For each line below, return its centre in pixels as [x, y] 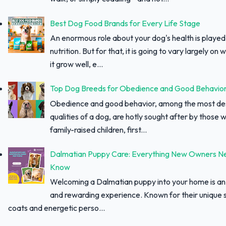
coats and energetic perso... [56, 208]
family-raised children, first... [99, 129]
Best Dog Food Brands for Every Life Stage [125, 23]
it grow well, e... [77, 64]
